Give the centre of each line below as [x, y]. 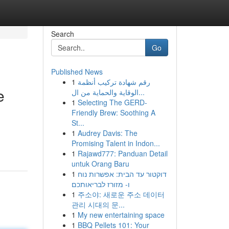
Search [62, 34]
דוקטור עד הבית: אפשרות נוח [122, 174]
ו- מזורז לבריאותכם [100, 184]
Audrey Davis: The [107, 133]
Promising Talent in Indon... [116, 143]
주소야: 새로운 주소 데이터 [121, 194]
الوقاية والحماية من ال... [141, 92]
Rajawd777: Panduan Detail [122, 153]
